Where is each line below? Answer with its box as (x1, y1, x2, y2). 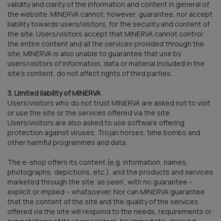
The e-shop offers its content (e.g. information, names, (7, 157, 188, 167)
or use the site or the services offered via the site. (7, 108, 171, 117)
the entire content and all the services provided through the (7, 38, 204, 48)
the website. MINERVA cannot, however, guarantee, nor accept (7, 9, 213, 19)
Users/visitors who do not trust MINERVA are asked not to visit (7, 98, 211, 108)
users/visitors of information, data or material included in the (7, 58, 205, 68)
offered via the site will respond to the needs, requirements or (7, 206, 212, 216)
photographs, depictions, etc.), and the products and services (7, 167, 213, 177)
